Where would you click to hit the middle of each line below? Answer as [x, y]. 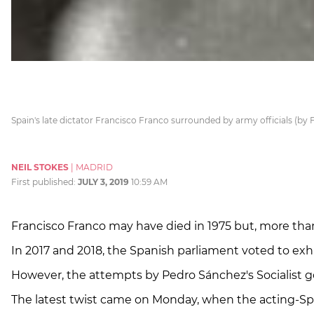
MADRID [94, 168]
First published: [45, 182]
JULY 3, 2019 [103, 182]
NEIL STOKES [40, 168]
